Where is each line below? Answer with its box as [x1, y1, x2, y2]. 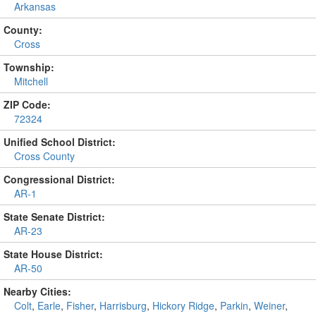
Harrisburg [99, 298, 147, 312]
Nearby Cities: [4, 284, 71, 298]
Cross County [14, 149, 75, 163]
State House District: [4, 247, 103, 261]
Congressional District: [4, 172, 115, 186]
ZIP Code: [4, 97, 51, 111]
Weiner [254, 298, 285, 312]
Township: [4, 60, 54, 74]
